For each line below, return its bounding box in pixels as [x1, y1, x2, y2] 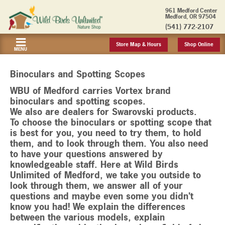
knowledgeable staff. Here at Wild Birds [10, 158, 178, 171]
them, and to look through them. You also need [10, 137, 208, 150]
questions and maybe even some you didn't [10, 190, 193, 203]
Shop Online [184, 41, 213, 48]
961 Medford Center [165, 7, 217, 14]
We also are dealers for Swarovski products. [10, 105, 197, 119]
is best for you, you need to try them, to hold [10, 127, 201, 140]
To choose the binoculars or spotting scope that [10, 116, 211, 129]
